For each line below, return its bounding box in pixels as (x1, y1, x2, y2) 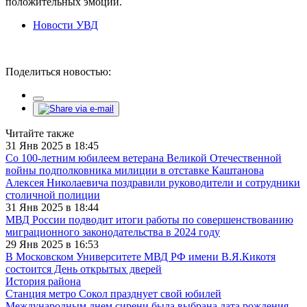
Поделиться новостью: (5, 65, 111, 77)
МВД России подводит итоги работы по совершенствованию (5, 213, 293, 225)
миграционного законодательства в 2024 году (5, 225, 220, 238)
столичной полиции (5, 188, 100, 201)
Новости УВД (33, 19, 98, 31)
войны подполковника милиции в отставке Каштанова (5, 164, 264, 176)
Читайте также (5, 127, 74, 139)
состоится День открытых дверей (5, 262, 162, 275)
